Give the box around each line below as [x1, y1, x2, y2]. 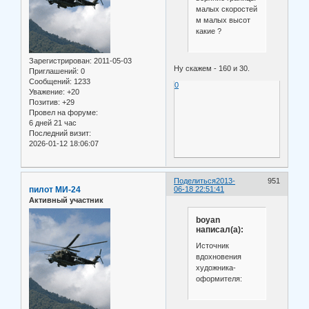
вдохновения [195, 252, 241, 261]
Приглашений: [29, 67, 79, 76]
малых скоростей [195, 5, 257, 13]
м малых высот [195, 16, 250, 24]
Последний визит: [29, 129, 91, 138]
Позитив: [29, 98, 60, 107]
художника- [195, 263, 236, 272]
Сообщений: [29, 77, 72, 86]
